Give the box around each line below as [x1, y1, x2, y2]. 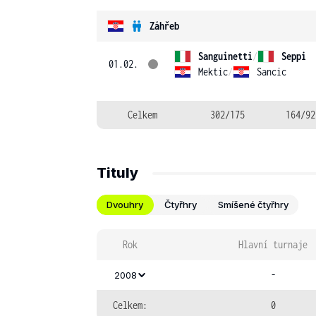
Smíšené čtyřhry [218, 199, 288, 210]
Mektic [198, 66, 228, 78]
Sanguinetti [198, 50, 253, 62]
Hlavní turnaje [238, 238, 308, 250]
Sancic [257, 66, 286, 78]
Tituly [97, 164, 138, 181]
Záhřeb [150, 20, 179, 32]
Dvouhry [107, 199, 143, 210]
